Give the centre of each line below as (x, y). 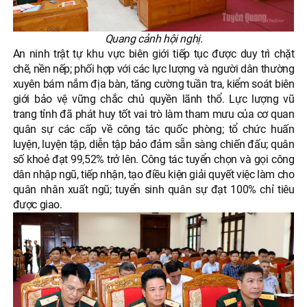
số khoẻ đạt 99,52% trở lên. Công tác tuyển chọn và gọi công (153, 159)
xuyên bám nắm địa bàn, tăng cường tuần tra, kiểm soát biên (153, 84)
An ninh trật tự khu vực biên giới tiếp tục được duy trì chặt (153, 53)
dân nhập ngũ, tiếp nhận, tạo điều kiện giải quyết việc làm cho (153, 174)
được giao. (37, 204)
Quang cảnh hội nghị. (153, 38)
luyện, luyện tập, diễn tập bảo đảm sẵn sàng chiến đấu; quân (153, 144)
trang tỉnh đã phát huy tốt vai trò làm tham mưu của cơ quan (153, 114)
